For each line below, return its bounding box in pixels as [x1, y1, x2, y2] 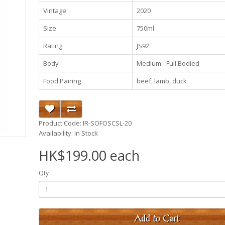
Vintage [43, 6, 67, 15]
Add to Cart [134, 213, 180, 223]
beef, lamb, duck [137, 76, 187, 85]
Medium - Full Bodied [137, 59, 200, 68]
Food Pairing [43, 76, 81, 85]
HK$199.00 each [39, 146, 140, 165]
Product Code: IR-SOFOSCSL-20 [39, 119, 132, 128]
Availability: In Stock [39, 129, 98, 138]
